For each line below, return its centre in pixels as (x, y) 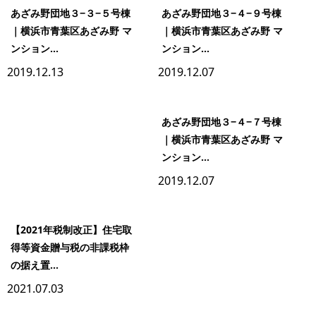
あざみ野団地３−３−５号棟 (70, 13)
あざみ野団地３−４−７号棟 (222, 122)
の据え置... (34, 265)
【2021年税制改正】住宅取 (71, 229)
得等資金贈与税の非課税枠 (69, 247)
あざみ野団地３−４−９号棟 (222, 13)
